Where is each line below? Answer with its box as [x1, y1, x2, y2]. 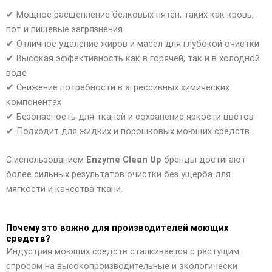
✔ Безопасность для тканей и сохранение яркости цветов [6, 110, 254, 122]
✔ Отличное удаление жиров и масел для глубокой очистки [6, 38, 259, 49]
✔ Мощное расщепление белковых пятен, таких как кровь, [6, 8, 254, 20]
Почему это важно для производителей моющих [6, 222, 228, 234]
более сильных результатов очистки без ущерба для [6, 169, 231, 180]
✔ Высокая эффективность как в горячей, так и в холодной [6, 52, 260, 64]
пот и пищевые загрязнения [6, 23, 123, 35]
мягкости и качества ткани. [6, 183, 123, 195]
